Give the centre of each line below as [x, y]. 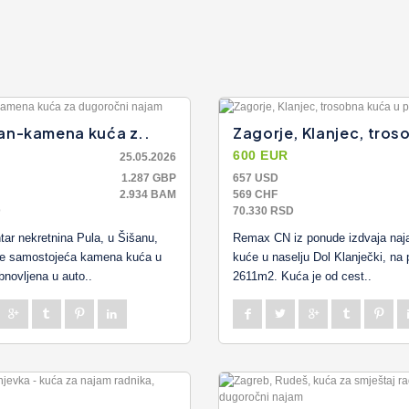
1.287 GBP [149, 178]
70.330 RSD [263, 210]
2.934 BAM [148, 194]
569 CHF [255, 194]
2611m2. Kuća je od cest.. [302, 276]
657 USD [256, 178]
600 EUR [261, 155]
